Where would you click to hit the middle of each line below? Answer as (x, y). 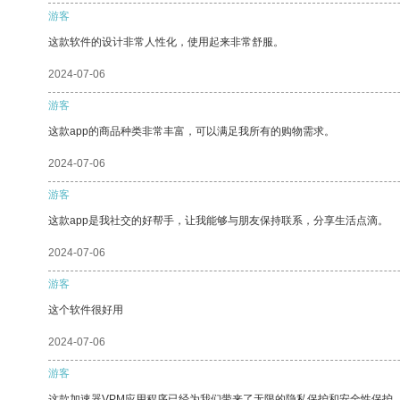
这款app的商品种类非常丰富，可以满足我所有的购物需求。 (192, 131)
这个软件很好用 (86, 309)
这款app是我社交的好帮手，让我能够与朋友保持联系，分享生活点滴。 (218, 220)
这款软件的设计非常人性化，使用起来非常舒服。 (166, 42)
